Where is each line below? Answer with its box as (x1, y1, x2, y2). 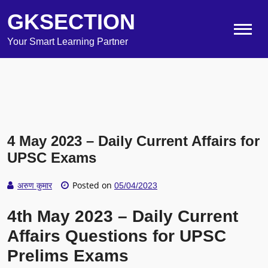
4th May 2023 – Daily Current (7, 207, 238, 226)
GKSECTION (7, 10, 135, 34)
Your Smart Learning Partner (7, 36, 128, 47)
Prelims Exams (7, 246, 129, 266)
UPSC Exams (7, 150, 96, 166)
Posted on (70, 179, 114, 191)
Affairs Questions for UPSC (7, 227, 226, 246)
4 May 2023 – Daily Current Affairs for (7, 133, 260, 149)
